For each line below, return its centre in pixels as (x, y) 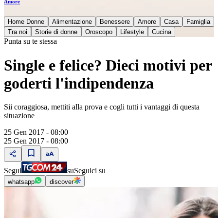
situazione (19, 116)
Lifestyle (132, 32)
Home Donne (26, 22)
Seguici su (90, 171)
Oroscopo (99, 32)
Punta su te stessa (30, 41)
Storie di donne (56, 32)
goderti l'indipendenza (79, 83)
